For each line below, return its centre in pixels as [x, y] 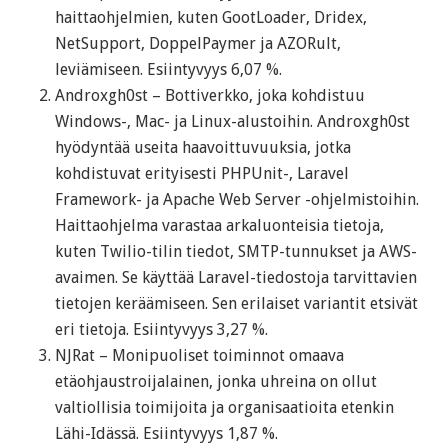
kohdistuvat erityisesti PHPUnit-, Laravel [202, 174]
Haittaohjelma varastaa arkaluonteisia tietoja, [219, 226]
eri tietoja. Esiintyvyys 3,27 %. [161, 330]
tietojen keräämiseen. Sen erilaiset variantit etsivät [236, 304]
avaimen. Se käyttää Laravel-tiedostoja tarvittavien [236, 278]
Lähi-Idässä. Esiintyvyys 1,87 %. [166, 434]
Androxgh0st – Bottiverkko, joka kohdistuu [210, 96]
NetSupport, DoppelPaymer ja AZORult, [198, 44]
